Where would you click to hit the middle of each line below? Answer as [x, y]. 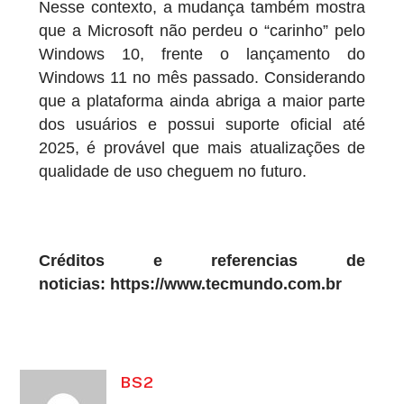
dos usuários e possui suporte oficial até [202, 125]
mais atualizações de [287, 148]
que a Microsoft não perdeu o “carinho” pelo [202, 31]
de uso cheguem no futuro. [207, 172]
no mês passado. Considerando [246, 78]
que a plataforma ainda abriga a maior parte [202, 101]
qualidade [73, 172]
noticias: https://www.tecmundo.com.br [190, 284]
